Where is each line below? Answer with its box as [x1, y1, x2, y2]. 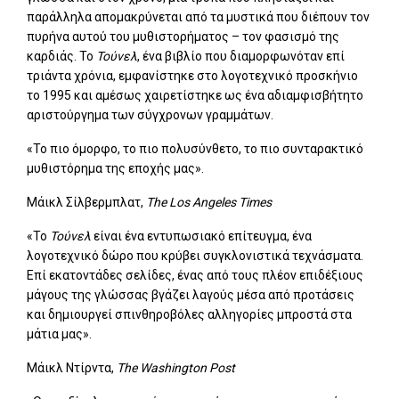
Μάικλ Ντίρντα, [27, 360, 117, 375]
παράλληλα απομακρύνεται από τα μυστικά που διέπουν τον [27, 9, 370, 24]
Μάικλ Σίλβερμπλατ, [27, 194, 146, 209]
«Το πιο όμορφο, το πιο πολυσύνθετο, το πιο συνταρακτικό [27, 141, 363, 156]
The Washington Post [117, 360, 235, 375]
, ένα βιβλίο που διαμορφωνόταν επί [137, 48, 345, 63]
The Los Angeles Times [146, 194, 272, 209]
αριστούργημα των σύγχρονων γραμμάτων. [27, 107, 273, 122]
